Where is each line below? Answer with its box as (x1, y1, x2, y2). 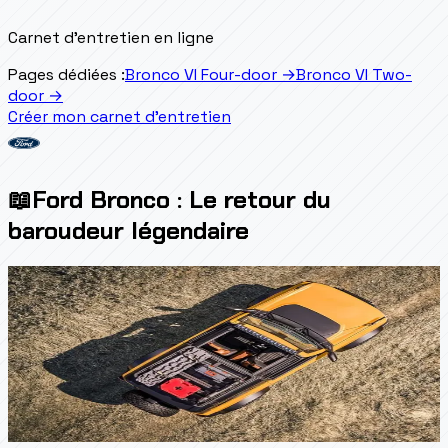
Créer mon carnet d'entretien (8, 105, 231, 127)
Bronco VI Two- (296, 63, 412, 85)
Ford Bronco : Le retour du (32, 183, 331, 215)
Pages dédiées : (8, 63, 125, 85)
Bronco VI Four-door (125, 63, 277, 85)
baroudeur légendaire (8, 214, 249, 246)
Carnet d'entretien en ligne (8, 26, 214, 48)
